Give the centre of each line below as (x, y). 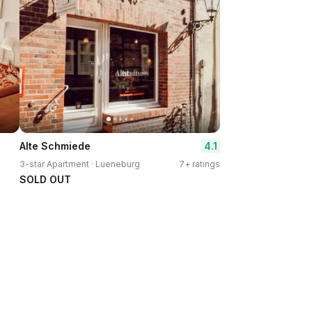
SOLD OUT (45, 179)
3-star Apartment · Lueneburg (80, 164)
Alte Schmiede (55, 146)
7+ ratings (200, 164)
